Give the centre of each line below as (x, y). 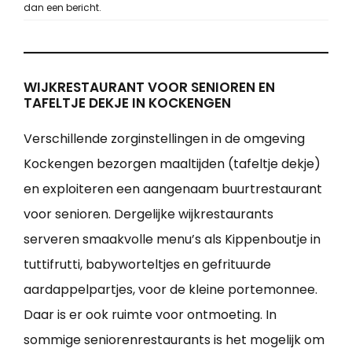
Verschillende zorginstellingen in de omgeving (164, 138)
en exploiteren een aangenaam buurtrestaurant (173, 189)
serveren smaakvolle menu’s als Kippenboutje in (172, 239)
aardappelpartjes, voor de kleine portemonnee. (170, 289)
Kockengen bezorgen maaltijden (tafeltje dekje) (172, 163)
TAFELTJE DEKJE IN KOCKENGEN (127, 103)
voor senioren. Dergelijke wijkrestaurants (148, 214)
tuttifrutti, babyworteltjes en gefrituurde (147, 264)
